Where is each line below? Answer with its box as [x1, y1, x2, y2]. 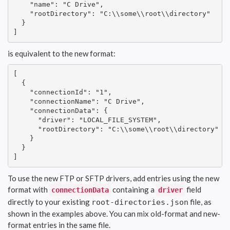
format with [8, 184, 49, 194]
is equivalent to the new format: [8, 48, 116, 58]
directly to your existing [8, 197, 91, 206]
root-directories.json [91, 197, 188, 207]
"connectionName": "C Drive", [13, 98, 145, 106]
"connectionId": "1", [13, 88, 112, 97]
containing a [111, 184, 156, 194]
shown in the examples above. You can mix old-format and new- [8, 208, 220, 218]
